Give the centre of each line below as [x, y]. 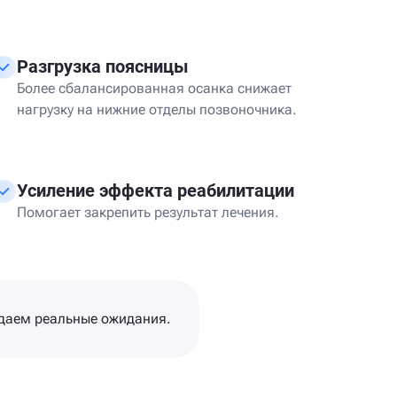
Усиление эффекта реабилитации [156, 191]
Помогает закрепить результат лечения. [148, 212]
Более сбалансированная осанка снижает [154, 88]
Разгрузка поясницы [103, 66]
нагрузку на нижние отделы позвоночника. [157, 109]
